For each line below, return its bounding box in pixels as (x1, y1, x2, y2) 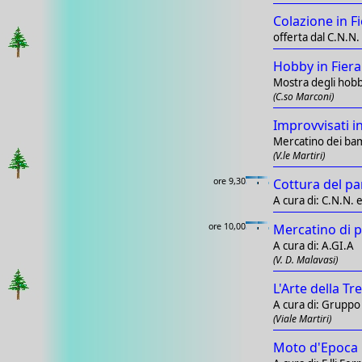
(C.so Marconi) (273, 90, 334, 104)
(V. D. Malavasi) (273, 253, 338, 267)
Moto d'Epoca (273, 339, 358, 357)
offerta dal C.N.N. (273, 30, 360, 45)
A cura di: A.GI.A (273, 238, 354, 254)
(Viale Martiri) (273, 312, 331, 326)
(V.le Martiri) (273, 149, 325, 163)
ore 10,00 (208, 221, 246, 233)
